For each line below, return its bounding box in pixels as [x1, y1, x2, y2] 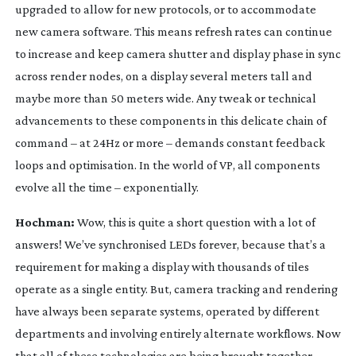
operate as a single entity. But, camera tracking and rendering [14, 281, 338, 296]
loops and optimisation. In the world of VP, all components [14, 157, 320, 172]
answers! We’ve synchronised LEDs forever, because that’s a [14, 237, 326, 251]
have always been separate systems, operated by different [14, 304, 319, 318]
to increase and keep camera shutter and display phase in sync [14, 46, 341, 60]
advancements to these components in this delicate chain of [14, 113, 327, 127]
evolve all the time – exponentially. [14, 180, 199, 194]
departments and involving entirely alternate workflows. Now [14, 326, 341, 340]
